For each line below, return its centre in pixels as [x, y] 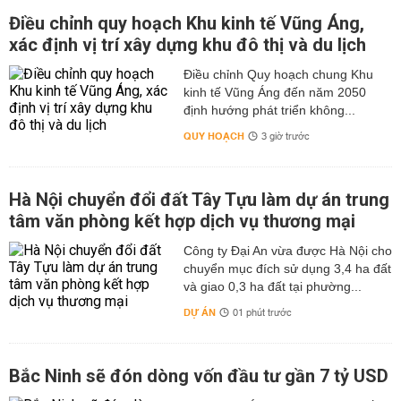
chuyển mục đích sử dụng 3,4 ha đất [287, 269]
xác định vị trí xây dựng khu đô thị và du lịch [188, 45]
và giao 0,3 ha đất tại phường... [272, 286]
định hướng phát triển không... [269, 110]
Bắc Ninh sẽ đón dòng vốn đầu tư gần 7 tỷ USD [199, 376]
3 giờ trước [285, 137]
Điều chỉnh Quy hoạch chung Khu [278, 74]
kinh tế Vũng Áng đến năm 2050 [274, 92]
